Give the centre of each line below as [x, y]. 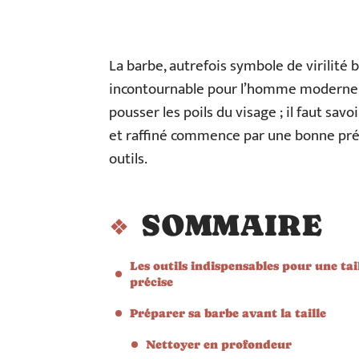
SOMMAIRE [232, 225]
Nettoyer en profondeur [219, 344]
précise [151, 282]
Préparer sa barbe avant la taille [228, 313]
